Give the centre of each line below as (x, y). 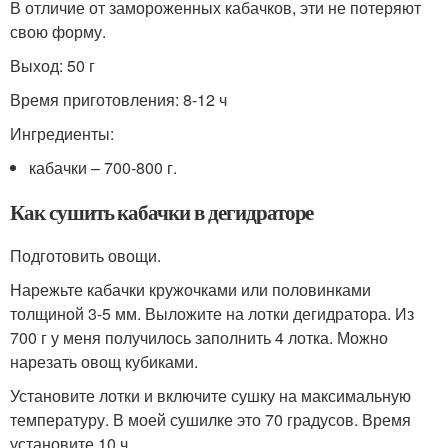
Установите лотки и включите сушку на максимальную (210, 395)
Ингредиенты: (62, 133)
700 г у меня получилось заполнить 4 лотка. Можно (199, 337)
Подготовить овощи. (85, 255)
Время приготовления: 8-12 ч (118, 99)
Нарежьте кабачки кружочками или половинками (190, 289)
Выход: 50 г (52, 65)
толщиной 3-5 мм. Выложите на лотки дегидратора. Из (212, 313)
